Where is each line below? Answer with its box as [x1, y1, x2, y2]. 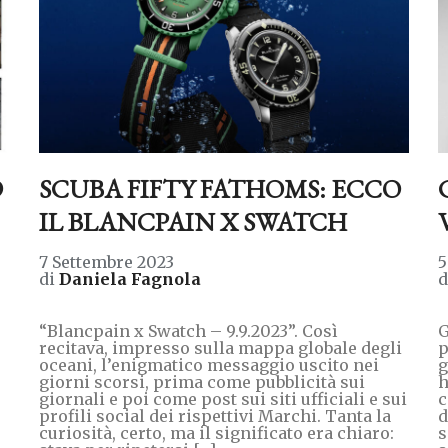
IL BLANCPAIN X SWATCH [38, 204, 347, 239]
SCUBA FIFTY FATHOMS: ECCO [38, 171, 401, 206]
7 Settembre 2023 [38, 251, 174, 272]
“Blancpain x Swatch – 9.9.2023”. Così [38, 320, 338, 341]
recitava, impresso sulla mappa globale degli [38, 337, 402, 358]
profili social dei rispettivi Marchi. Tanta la [38, 405, 391, 426]
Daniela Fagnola [58, 268, 201, 289]
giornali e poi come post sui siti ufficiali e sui [38, 388, 407, 409]
